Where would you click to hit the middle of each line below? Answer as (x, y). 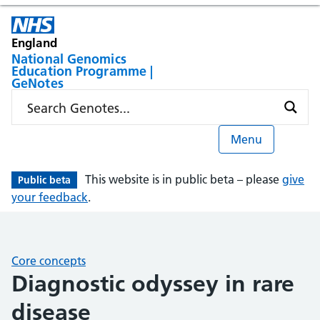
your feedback (50, 197)
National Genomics (69, 59)
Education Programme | (82, 71)
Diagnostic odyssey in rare (153, 284)
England (34, 42)
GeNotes (37, 83)
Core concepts (49, 261)
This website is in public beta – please (184, 179)
